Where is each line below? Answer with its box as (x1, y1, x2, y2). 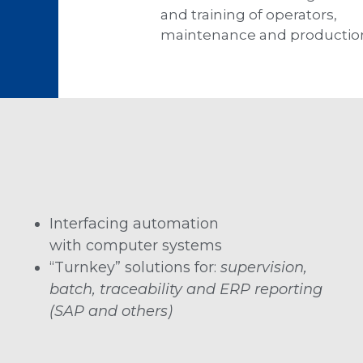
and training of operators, (160, 6, 338, 23)
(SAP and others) (49, 302, 173, 321)
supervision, (220, 258, 308, 277)
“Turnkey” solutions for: (49, 258, 221, 277)
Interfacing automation (49, 215, 220, 233)
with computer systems (49, 237, 223, 255)
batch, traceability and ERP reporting (49, 280, 323, 299)
